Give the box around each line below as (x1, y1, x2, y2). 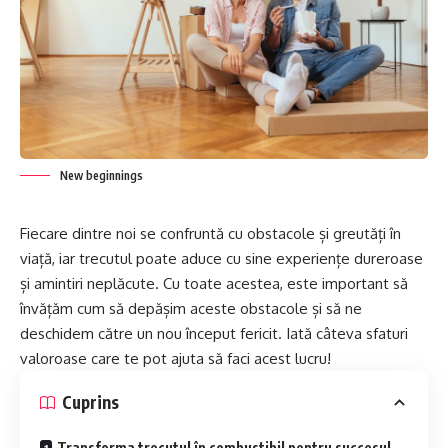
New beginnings (60, 167, 143, 183)
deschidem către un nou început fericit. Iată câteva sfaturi (20, 323, 408, 343)
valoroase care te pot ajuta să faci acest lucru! (20, 348, 331, 368)
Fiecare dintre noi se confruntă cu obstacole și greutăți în (20, 223, 401, 243)
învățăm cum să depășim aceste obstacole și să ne (20, 298, 362, 318)
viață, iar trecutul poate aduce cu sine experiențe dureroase (20, 248, 423, 268)
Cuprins (62, 391, 119, 414)
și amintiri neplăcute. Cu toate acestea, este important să (20, 273, 408, 293)
